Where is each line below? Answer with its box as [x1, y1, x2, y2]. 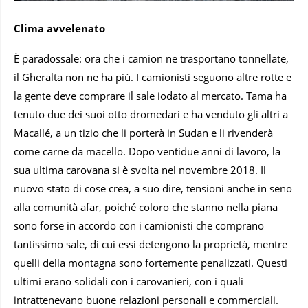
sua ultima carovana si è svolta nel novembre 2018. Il [14, 162, 266, 177]
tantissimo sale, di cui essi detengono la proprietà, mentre [14, 236, 287, 251]
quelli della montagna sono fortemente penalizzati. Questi [14, 255, 287, 269]
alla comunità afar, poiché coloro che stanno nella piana [14, 199, 278, 214]
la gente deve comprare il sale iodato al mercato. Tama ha [14, 88, 287, 102]
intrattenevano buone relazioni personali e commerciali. [14, 292, 278, 307]
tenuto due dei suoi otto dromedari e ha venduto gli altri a [14, 107, 288, 121]
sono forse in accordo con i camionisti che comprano [14, 218, 264, 232]
